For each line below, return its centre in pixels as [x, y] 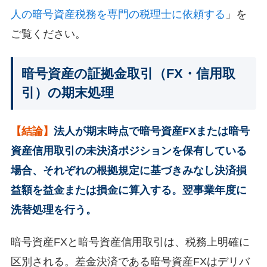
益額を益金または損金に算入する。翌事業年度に [128, 190]
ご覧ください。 [48, 34]
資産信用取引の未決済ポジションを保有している [128, 150]
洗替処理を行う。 [53, 209]
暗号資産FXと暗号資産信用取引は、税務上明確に [130, 242]
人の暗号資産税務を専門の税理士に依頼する [118, 14]
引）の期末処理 [67, 93]
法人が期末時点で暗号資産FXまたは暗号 [151, 131]
